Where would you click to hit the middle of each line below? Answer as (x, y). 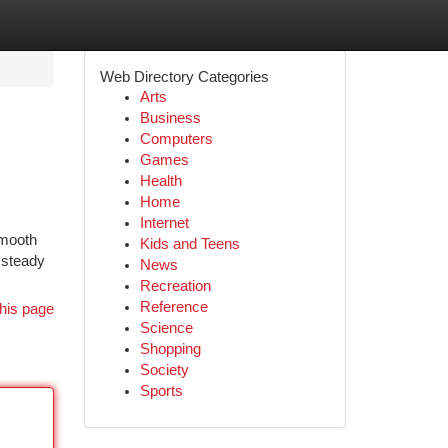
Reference (173, 307)
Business (170, 118)
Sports (161, 391)
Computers (176, 139)
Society (164, 370)
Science (166, 328)
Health (160, 181)
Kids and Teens (189, 244)
